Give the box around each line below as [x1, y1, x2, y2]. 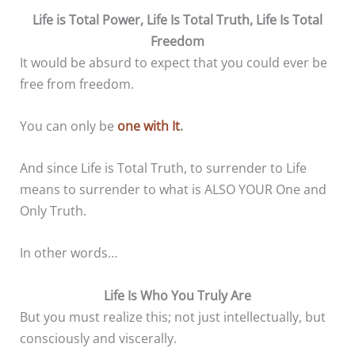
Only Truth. [20, 201, 87, 220]
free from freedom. [20, 74, 135, 93]
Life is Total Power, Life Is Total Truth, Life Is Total [32, 10, 323, 29]
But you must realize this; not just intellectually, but [20, 307, 326, 326]
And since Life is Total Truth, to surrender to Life [20, 158, 307, 177]
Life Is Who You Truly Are [104, 285, 251, 304]
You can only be [20, 116, 118, 135]
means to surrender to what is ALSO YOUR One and [20, 180, 327, 199]
